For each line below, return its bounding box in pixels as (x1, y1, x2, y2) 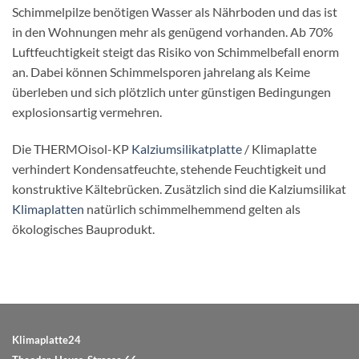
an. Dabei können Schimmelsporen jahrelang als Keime (12, 63, 310, 79)
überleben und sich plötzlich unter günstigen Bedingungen (12, 83, 331, 99)
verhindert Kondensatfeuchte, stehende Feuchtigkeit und (12, 160, 326, 176)
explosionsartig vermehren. (12, 103, 162, 119)
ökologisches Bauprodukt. (12, 220, 155, 236)
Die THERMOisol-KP (12, 140, 131, 156)
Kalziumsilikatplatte (131, 140, 242, 156)
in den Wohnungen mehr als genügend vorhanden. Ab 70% (12, 23, 333, 39)
